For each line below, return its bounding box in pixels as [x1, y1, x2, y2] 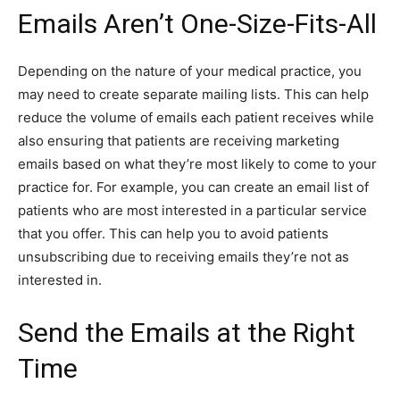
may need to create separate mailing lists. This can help [18, 85, 369, 103]
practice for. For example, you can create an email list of [18, 178, 369, 196]
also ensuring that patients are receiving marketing [18, 131, 339, 149]
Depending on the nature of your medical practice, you [18, 62, 362, 79]
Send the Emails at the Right [18, 316, 355, 348]
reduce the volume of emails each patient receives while [18, 108, 374, 126]
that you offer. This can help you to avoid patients [18, 224, 329, 242]
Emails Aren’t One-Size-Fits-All [18, 7, 377, 39]
